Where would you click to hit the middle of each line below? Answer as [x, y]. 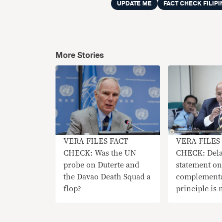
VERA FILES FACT [96, 141]
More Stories [80, 55]
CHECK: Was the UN [100, 153]
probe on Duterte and [101, 165]
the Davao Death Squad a [107, 177]
